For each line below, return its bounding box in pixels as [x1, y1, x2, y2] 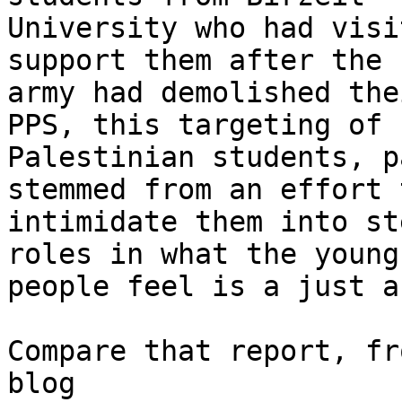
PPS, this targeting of [7, 109, 382, 142]
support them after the [7, 44, 382, 77]
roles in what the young [7, 238, 399, 271]
